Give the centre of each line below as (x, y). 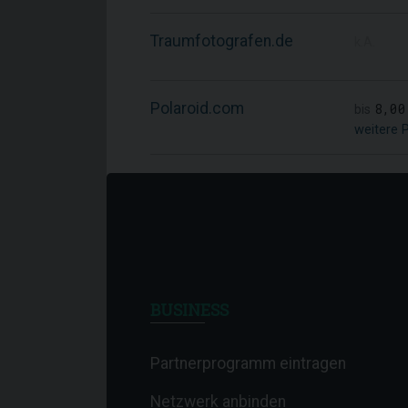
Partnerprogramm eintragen (248, 363)
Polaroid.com (197, 108)
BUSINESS (189, 310)
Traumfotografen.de (222, 41)
